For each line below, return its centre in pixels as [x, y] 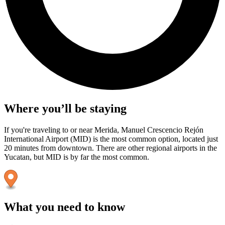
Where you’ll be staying [65, 109]
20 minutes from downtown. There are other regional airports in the [110, 148]
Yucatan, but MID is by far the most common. [77, 157]
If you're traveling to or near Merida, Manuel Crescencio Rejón [104, 130]
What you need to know [65, 207]
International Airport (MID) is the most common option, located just [111, 139]
